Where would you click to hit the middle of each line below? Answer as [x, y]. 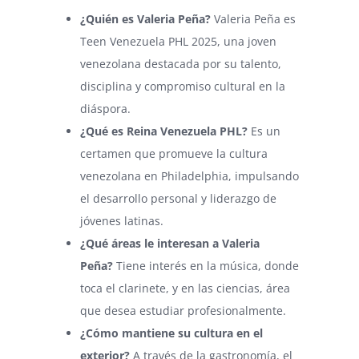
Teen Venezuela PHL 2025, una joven [178, 41]
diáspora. [105, 108]
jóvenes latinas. [122, 220]
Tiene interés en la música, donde [208, 265]
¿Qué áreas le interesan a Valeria [170, 243]
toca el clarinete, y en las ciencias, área [185, 288]
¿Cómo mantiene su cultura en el [171, 333]
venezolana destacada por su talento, [181, 63]
